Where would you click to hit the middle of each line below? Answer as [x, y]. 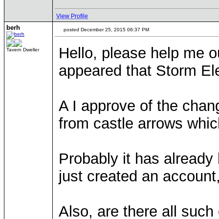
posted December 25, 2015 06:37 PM [106, 30]
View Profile [72, 16]
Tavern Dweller [23, 50]
